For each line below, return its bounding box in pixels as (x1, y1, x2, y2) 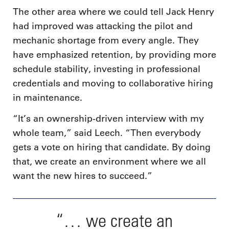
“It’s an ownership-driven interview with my (13, 113, 204, 125)
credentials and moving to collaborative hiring (13, 77, 213, 89)
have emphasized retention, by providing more (13, 49, 216, 60)
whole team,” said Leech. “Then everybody (13, 127, 201, 139)
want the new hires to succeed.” (13, 170, 152, 182)
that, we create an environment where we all (13, 156, 206, 168)
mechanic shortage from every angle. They (13, 34, 199, 46)
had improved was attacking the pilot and (13, 20, 193, 32)
